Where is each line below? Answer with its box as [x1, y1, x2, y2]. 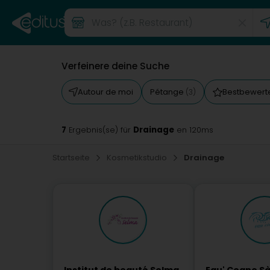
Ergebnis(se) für [66, 125, 133, 135]
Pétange [150, 86, 186, 98]
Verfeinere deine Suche [61, 60, 169, 72]
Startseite [52, 152, 92, 163]
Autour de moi [78, 86, 133, 98]
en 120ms [174, 125, 213, 135]
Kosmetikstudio [107, 152, 169, 163]
